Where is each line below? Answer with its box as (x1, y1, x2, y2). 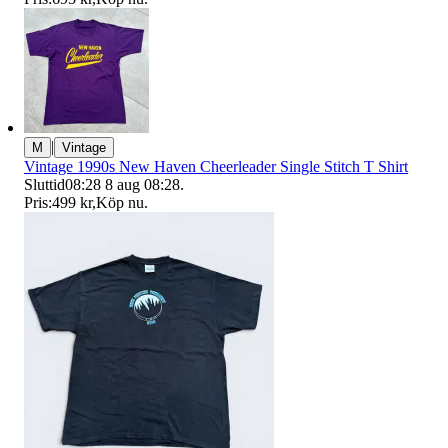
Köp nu (96, 194, 144, 212)
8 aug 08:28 (105, 176, 180, 194)
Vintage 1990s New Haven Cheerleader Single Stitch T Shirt (24, 158, 408, 176)
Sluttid (24, 176, 65, 194)
